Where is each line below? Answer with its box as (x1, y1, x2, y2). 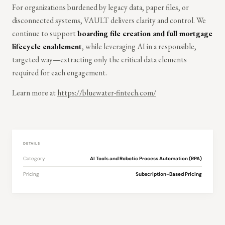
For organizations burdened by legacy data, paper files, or (12, 2, 189, 13)
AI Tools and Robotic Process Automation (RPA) (90, 155, 202, 162)
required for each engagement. (12, 67, 107, 78)
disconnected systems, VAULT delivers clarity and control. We (12, 15, 206, 26)
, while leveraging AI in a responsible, (82, 41, 196, 52)
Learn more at (12, 87, 57, 98)
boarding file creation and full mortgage (77, 28, 212, 39)
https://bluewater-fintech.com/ (57, 87, 156, 98)
